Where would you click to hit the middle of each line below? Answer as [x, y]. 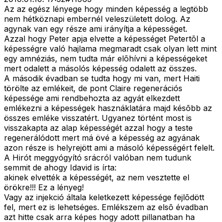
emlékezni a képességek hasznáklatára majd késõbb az [108, 108]
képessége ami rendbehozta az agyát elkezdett [92, 98]
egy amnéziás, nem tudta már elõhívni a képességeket [106, 59]
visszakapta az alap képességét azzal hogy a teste [98, 128]
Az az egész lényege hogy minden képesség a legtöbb [106, 9]
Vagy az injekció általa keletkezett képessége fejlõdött [104, 197]
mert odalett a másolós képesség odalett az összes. [100, 69]
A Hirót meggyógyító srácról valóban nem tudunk [98, 158]
